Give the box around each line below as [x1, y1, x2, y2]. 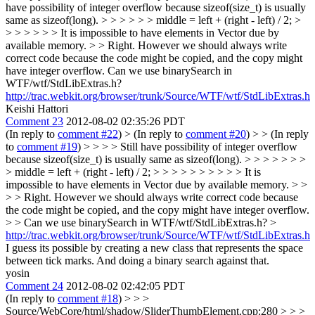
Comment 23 [6, 115, 63, 127]
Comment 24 [6, 280, 63, 292]
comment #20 [186, 128, 246, 140]
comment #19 [17, 141, 77, 153]
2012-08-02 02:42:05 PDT [66, 280, 185, 292]
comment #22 [58, 128, 118, 140]
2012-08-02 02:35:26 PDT [66, 115, 185, 127]
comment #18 [58, 292, 118, 304]
